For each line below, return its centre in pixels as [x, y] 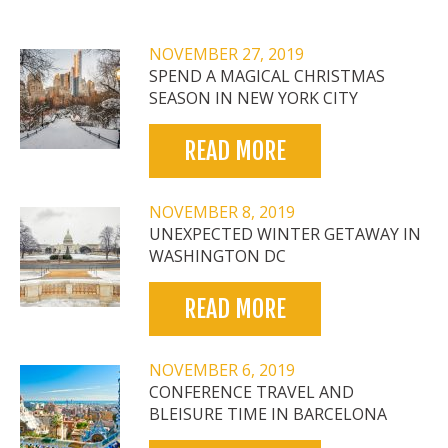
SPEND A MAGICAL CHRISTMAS [267, 76]
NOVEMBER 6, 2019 [222, 370]
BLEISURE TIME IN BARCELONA [268, 414]
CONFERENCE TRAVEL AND [251, 392]
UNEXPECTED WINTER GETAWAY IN [285, 234]
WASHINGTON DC [217, 256]
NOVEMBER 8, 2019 [222, 212]
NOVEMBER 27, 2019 [226, 54]
